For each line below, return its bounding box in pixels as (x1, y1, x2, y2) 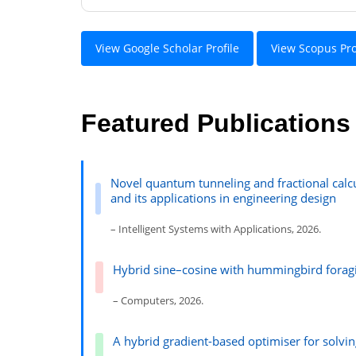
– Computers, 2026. (113, 293, 203, 308)
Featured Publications (81, 108, 350, 137)
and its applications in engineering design (110, 190, 337, 207)
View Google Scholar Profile (95, 41, 239, 56)
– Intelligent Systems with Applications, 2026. (110, 222, 322, 237)
